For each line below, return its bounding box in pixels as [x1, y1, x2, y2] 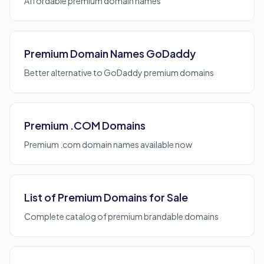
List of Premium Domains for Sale [24, 190, 188, 204]
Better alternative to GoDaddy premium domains [24, 67, 214, 78]
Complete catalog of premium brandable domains [24, 211, 219, 222]
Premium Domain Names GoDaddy [24, 47, 196, 60]
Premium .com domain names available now [24, 139, 192, 150]
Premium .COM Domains [24, 118, 146, 132]
